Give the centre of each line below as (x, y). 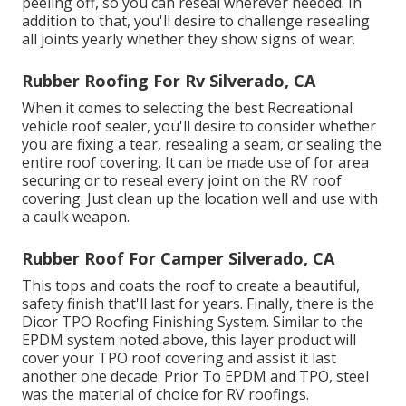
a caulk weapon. (76, 216)
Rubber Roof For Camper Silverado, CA (178, 258)
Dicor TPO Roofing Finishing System (144, 321)
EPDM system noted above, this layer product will (189, 339)
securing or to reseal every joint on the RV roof (182, 180)
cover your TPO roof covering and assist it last (179, 358)
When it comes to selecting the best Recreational (187, 107)
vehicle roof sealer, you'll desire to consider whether (199, 126)
